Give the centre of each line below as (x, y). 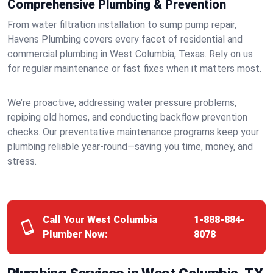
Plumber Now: (76, 234)
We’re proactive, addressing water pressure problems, (122, 103)
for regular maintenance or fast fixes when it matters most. (134, 69)
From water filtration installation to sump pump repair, (122, 25)
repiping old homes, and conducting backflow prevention (127, 117)
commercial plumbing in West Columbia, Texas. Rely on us (130, 54)
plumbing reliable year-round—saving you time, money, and (130, 147)
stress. (22, 161)
